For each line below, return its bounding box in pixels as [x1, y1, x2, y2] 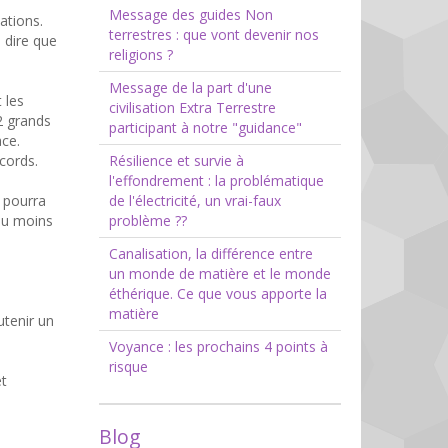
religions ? [108, 45, 173, 65]
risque [108, 357, 148, 377]
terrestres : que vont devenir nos [108, 25, 319, 45]
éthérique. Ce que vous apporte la [108, 284, 327, 304]
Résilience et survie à [108, 151, 244, 171]
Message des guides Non [108, 5, 273, 25]
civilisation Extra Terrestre [108, 98, 276, 118]
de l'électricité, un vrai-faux [108, 191, 281, 211]
